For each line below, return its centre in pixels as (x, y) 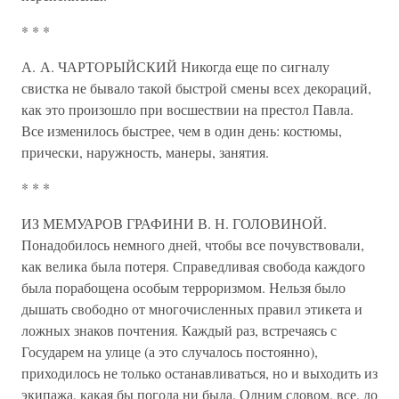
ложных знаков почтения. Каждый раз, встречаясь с (179, 330)
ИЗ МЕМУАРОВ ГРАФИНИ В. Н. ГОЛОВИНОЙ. (174, 223)
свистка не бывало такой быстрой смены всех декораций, (196, 88)
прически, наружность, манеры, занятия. (145, 152)
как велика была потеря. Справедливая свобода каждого (193, 266)
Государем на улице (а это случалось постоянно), (170, 351)
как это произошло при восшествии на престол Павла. (187, 109)
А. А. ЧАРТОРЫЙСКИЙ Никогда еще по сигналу (175, 66)
